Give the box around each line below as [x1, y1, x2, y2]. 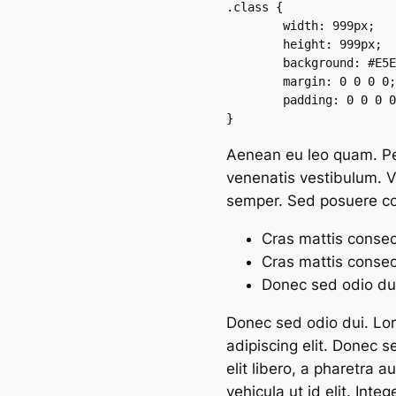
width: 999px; [226, 19, 283, 34]
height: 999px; [226, 37, 283, 52]
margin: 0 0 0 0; [226, 74, 283, 89]
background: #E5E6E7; [226, 56, 283, 71]
